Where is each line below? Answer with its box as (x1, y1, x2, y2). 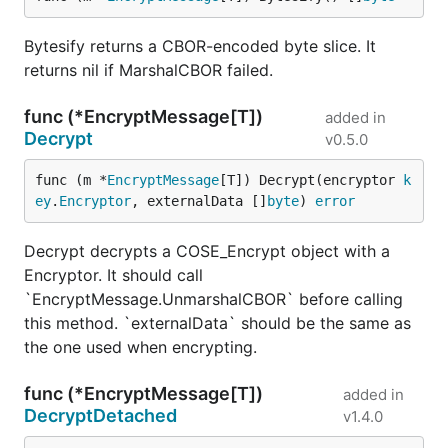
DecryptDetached (24, 405, 177, 426)
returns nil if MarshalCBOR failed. (24, 60, 273, 80)
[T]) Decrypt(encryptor (219, 172, 403, 188)
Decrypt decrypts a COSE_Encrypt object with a (24, 241, 390, 261)
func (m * (35, 172, 107, 188)
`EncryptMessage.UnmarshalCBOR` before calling (24, 289, 403, 309)
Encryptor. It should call (24, 265, 203, 285)
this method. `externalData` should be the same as (24, 313, 411, 333)
